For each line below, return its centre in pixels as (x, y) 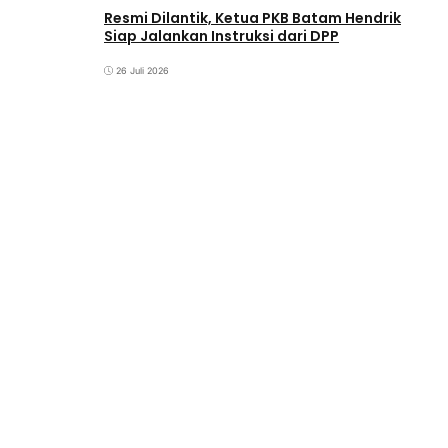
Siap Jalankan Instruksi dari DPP (221, 35)
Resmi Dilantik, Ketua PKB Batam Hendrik (252, 17)
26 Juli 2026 (142, 71)
